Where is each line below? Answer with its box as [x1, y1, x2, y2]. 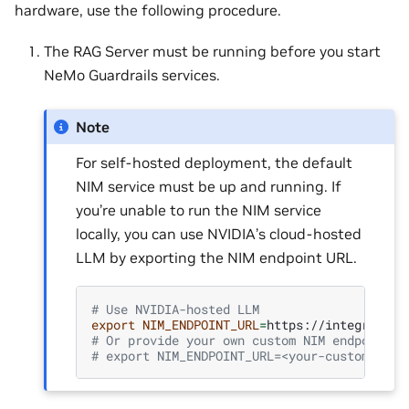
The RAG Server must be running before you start [44, 41, 381, 60]
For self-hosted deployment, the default [76, 152, 353, 172]
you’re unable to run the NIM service [76, 200, 322, 219]
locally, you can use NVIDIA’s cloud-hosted [76, 224, 362, 243]
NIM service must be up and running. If [76, 176, 342, 195]
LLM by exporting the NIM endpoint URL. [76, 247, 358, 267]
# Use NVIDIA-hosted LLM [91, 300, 260, 319]
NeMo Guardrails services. [44, 65, 220, 84]
